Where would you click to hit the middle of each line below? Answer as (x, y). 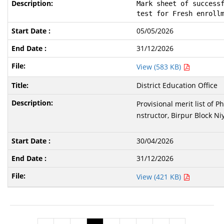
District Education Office (177, 85)
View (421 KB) (160, 177)
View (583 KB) (160, 67)
